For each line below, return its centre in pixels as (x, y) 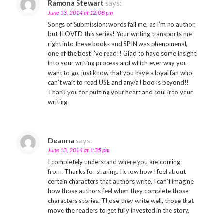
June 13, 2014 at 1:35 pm (78, 150)
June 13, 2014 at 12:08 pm (80, 12)
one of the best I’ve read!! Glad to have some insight (122, 53)
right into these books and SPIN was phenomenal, (117, 44)
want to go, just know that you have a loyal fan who (120, 73)
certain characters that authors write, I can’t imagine (121, 181)
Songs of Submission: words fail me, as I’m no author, (122, 24)
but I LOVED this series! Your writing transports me (120, 34)
